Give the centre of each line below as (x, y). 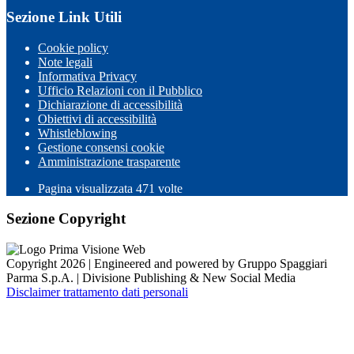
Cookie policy (73, 47)
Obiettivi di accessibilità (97, 119)
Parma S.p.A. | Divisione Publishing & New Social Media (151, 277)
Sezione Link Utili (64, 17)
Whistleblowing (77, 133)
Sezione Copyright (66, 219)
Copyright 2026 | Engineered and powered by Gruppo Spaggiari (167, 263)
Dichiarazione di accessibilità (110, 104)
